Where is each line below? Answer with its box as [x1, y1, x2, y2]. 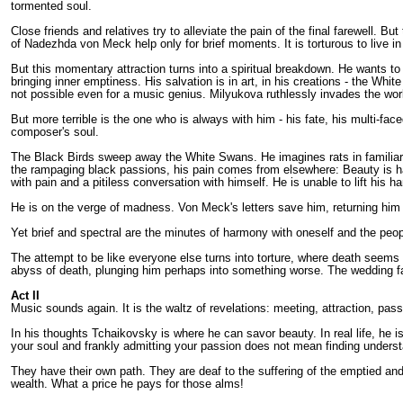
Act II [11, 288, 40, 302]
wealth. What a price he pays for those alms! [11, 376, 244, 390]
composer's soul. [11, 124, 99, 139]
